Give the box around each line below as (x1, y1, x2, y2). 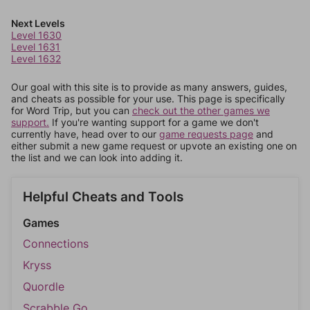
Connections (23, 237, 89, 250)
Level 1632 (11, 53, 61, 64)
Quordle (23, 280, 64, 293)
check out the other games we (132, 104, 270, 116)
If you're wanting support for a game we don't (49, 116, 259, 128)
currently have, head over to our (11, 128, 159, 140)
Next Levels (11, 17, 65, 29)
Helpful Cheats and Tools (23, 189, 183, 205)
